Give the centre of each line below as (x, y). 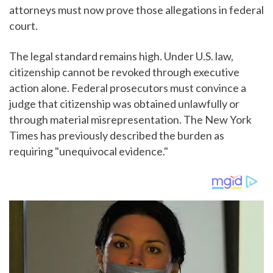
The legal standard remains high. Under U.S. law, (121, 56)
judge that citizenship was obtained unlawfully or (124, 103)
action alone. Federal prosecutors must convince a (128, 87)
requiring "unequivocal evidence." (89, 151)
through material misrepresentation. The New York (130, 119)
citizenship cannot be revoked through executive (124, 72)
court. (23, 25)
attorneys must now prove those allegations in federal (136, 9)
